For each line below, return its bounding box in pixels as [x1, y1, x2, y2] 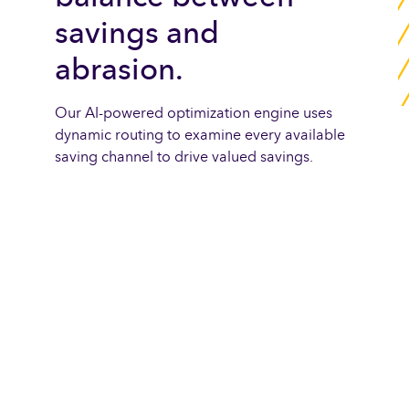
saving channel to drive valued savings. [55, 147, 313, 165]
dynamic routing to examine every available [55, 125, 345, 143]
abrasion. [55, 50, 184, 88]
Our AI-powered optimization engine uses [55, 103, 332, 121]
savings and [55, 14, 219, 51]
